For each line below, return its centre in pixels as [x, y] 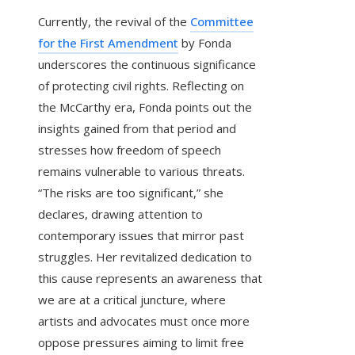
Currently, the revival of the [114, 22]
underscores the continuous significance [147, 65]
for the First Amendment [108, 43]
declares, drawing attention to [120, 214]
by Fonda [205, 43]
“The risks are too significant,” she [131, 193]
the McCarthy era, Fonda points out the [145, 107]
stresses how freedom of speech [130, 150]
